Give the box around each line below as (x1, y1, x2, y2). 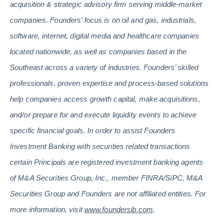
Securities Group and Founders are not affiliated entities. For (10, 189, 206, 198)
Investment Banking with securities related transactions (10, 142, 190, 151)
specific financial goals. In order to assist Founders (10, 126, 176, 135)
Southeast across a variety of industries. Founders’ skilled (10, 63, 199, 72)
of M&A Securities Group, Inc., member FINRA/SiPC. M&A (10, 174, 203, 183)
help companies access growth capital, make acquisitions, (10, 95, 200, 104)
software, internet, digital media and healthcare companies (10, 32, 199, 40)
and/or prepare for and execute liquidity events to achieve (10, 110, 196, 119)
